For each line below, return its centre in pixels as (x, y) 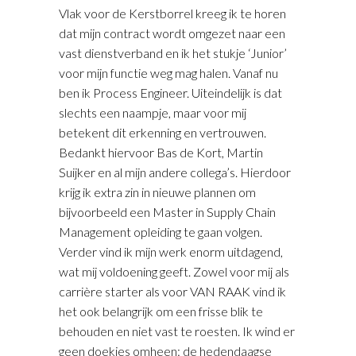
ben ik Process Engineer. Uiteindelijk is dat (170, 92)
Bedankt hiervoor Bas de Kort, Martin (161, 152)
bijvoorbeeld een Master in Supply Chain (167, 211)
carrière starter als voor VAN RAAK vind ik (172, 291)
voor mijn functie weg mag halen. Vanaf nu (168, 72)
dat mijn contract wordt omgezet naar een (172, 33)
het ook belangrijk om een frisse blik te (161, 311)
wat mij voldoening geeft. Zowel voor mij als (174, 271)
